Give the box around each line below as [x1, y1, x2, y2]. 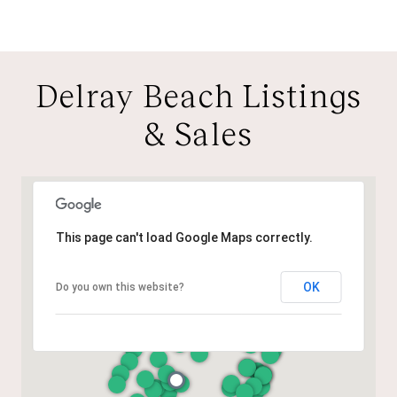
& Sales [144, 116, 253, 152]
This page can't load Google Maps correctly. [55, 230, 313, 245]
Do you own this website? [55, 280, 184, 293]
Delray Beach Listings [35, 78, 362, 114]
